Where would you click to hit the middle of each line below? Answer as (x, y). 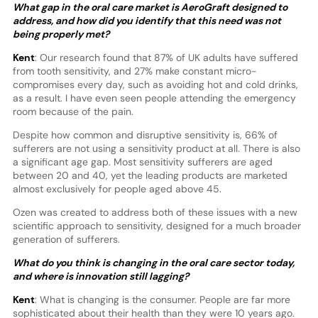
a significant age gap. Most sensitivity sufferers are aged (142, 162)
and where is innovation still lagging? (100, 276)
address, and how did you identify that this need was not (147, 21)
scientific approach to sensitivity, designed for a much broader (157, 226)
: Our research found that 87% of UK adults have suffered (166, 58)
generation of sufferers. (66, 240)
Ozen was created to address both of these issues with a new (155, 213)
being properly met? (61, 34)
